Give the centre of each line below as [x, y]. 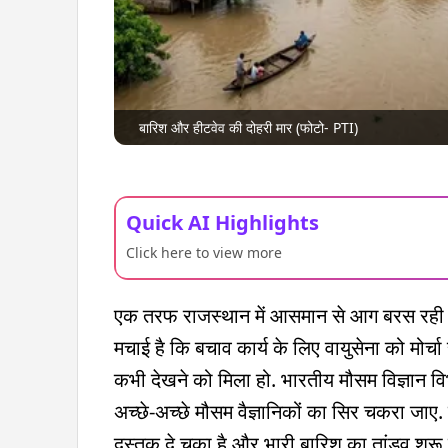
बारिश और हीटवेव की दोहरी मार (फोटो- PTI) [248, 127]
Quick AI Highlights [222, 222]
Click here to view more [204, 252]
